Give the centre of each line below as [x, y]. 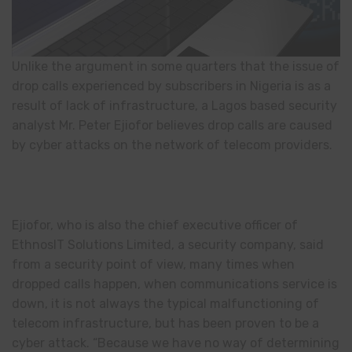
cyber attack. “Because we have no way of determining [176, 343]
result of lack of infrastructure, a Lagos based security [174, 106]
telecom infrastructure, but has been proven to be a [165, 323]
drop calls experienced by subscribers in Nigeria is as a [171, 86]
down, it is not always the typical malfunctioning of [165, 303]
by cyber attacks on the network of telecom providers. [172, 145]
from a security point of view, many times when [153, 264]
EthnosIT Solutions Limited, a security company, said [168, 244]
